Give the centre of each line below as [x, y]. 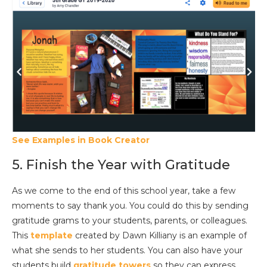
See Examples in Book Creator [81, 140]
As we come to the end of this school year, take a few [124, 190]
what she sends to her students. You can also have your [127, 250]
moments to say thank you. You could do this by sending [130, 205]
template [52, 235]
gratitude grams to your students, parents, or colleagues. [130, 220]
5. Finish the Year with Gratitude [121, 164]
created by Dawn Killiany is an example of [160, 235]
